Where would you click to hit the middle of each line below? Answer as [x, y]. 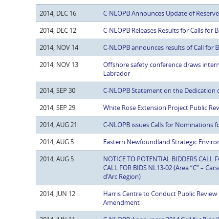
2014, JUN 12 [57, 194]
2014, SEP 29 [57, 108]
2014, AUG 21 [58, 125]
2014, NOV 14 [59, 48]
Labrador [117, 74]
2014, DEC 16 [58, 13]
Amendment [121, 203]
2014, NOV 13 [59, 65]
